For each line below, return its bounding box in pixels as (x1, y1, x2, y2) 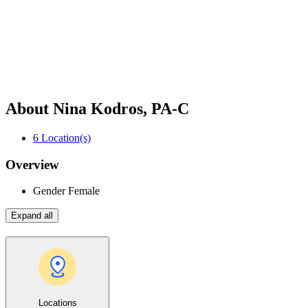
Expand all (11, 210, 53, 221)
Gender (33, 185, 65, 197)
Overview (5, 157, 59, 172)
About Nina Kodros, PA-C (5, 99, 189, 118)
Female (65, 185, 100, 197)
